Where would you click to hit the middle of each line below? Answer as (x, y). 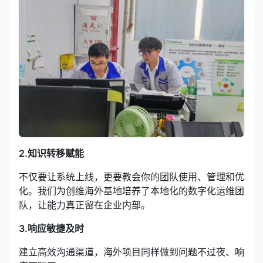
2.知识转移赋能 (51, 153)
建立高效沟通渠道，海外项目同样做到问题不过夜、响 (131, 252)
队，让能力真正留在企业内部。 (85, 205)
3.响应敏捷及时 (51, 228)
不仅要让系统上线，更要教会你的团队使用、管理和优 (131, 176)
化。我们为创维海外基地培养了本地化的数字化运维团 (131, 190)
